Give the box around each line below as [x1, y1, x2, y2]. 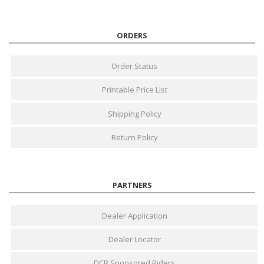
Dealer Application [101, 210, 167, 221]
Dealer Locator [108, 233, 161, 245]
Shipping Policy [107, 108, 161, 119]
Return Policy [111, 131, 158, 143]
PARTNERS [112, 179, 152, 190]
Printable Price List [101, 84, 167, 95]
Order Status [111, 61, 158, 72]
